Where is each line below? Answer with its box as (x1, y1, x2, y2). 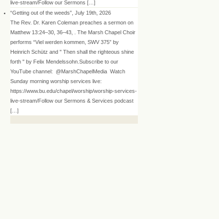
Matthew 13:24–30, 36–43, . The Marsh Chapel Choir (10, 29, 135, 35)
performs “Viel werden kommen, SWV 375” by (10, 39, 119, 45)
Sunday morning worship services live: (10, 78, 102, 84)
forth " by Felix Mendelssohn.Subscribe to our (10, 58, 118, 65)
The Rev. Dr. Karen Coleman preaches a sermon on (10, 19, 135, 25)
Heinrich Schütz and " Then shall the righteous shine (10, 48, 134, 55)
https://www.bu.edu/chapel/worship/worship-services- (10, 88, 137, 94)
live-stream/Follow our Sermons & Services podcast (10, 97, 133, 104)
